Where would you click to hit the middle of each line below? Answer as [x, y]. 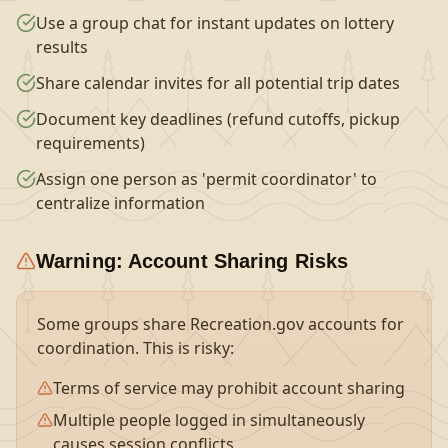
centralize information [120, 203]
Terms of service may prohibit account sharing [229, 388]
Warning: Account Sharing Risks [192, 261]
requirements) [90, 143]
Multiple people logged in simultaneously [209, 420]
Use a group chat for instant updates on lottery [215, 23]
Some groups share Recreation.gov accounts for [220, 324]
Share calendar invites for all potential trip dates [218, 83]
